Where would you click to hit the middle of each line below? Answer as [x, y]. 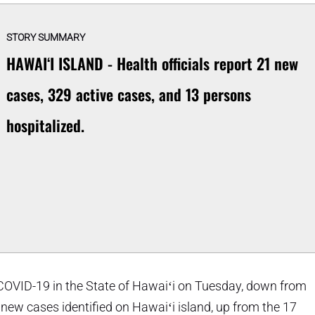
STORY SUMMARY [45, 37]
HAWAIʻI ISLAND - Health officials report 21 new [152, 63]
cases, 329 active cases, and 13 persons [128, 94]
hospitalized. [45, 125]
